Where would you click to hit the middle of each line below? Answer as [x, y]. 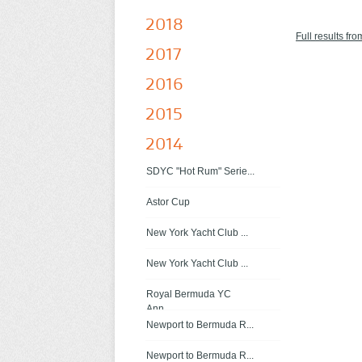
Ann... [159, 309]
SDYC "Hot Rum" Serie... [200, 171]
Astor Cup [168, 202]
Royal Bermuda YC [189, 294]
